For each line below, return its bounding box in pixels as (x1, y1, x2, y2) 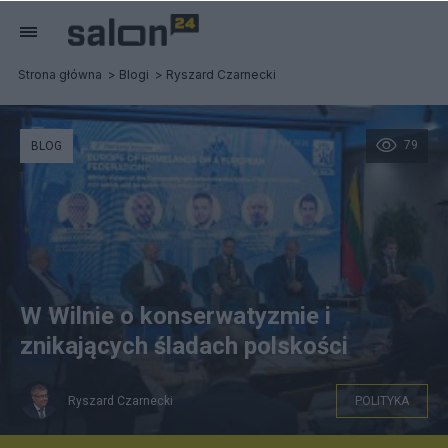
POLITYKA (355, 394, 409, 408)
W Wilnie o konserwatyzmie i (20, 302, 331, 330)
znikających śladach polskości (20, 332, 348, 360)
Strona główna (18, 67, 102, 82)
